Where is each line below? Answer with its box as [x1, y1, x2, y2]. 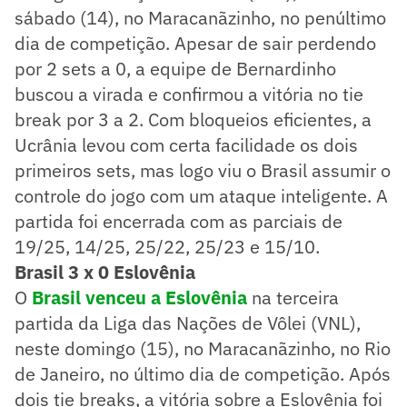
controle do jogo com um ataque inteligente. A [15, 183, 388, 208]
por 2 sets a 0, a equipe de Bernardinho [15, 55, 336, 81]
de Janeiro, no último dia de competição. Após [15, 361, 391, 386]
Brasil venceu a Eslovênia [32, 284, 252, 310]
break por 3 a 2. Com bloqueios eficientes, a [15, 106, 372, 132]
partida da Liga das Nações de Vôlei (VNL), [15, 310, 361, 335]
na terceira [252, 284, 339, 310]
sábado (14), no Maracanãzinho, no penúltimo [15, 5, 386, 30]
